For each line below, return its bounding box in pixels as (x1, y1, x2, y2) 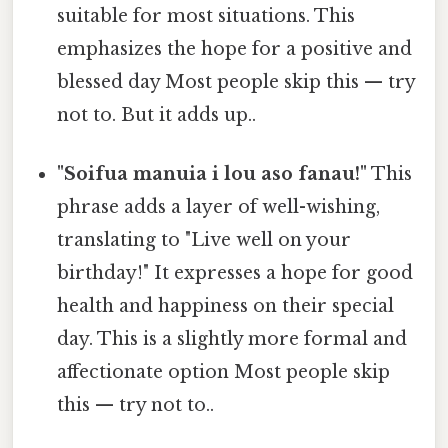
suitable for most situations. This (57, 5, 356, 28)
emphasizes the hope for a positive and (57, 38, 413, 61)
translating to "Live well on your (57, 229, 352, 252)
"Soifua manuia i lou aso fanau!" (57, 163, 368, 186)
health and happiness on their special (57, 295, 395, 318)
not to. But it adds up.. (57, 104, 257, 127)
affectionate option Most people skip (57, 361, 391, 384)
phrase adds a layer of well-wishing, (57, 196, 381, 219)
